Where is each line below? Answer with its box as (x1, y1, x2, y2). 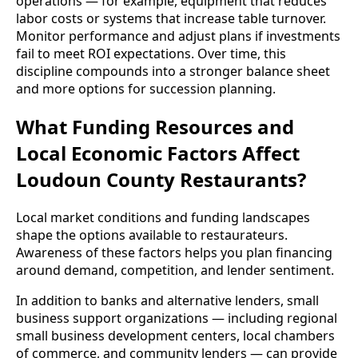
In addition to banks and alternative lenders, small (16, 292, 319, 310)
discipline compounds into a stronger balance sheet (16, 62, 330, 81)
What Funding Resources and (16, 113, 294, 141)
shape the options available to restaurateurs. (16, 226, 288, 245)
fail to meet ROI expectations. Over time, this (16, 45, 286, 63)
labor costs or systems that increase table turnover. (16, 10, 326, 28)
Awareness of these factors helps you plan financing (16, 244, 332, 262)
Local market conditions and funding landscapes (16, 209, 310, 227)
